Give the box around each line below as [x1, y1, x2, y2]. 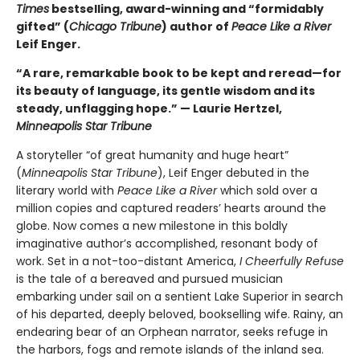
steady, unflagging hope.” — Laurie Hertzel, [16, 100, 282, 117]
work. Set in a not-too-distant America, [16, 253, 239, 270]
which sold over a [220, 182, 317, 199]
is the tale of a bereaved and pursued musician [16, 271, 283, 288]
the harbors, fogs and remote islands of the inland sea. [16, 342, 324, 358]
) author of [162, 18, 231, 35]
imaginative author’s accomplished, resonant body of [16, 235, 318, 252]
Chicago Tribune [69, 18, 162, 35]
